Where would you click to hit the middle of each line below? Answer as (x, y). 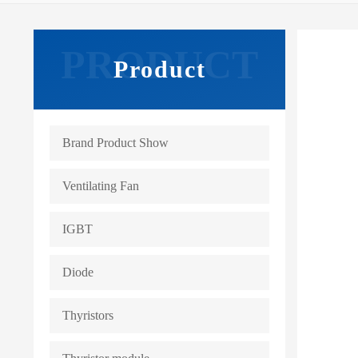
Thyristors (88, 315)
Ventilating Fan (101, 186)
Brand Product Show (115, 143)
